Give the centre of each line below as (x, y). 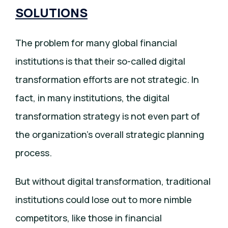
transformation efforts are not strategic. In (107, 80)
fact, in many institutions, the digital (92, 98)
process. (34, 153)
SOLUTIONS (51, 13)
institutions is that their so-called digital (100, 61)
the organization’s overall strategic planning (110, 135)
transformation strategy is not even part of (108, 116)
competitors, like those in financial (89, 218)
